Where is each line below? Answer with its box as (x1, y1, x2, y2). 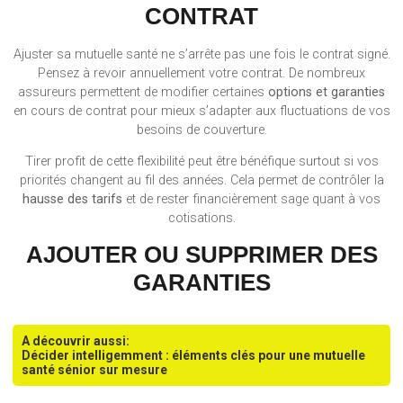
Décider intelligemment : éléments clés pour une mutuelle (22, 347, 366, 363)
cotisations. (167, 210, 236, 227)
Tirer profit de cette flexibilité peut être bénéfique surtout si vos (24, 154, 379, 170)
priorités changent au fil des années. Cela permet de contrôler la (19, 173, 384, 189)
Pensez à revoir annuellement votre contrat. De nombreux (38, 65, 365, 81)
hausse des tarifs (22, 192, 122, 208)
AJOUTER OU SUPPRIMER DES (25, 240, 378, 268)
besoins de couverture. (136, 121, 267, 138)
